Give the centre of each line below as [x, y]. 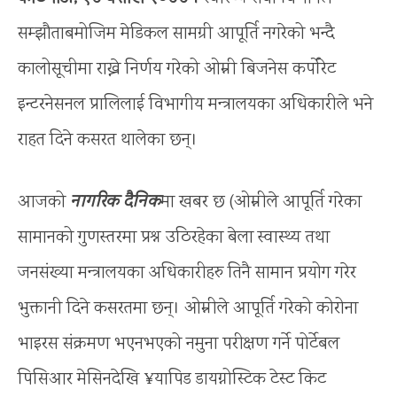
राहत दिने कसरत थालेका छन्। [108, 140]
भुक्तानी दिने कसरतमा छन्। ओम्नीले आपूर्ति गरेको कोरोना [188, 308]
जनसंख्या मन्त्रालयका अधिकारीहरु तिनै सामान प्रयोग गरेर [187, 273]
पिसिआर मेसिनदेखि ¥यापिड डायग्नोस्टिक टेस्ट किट [172, 379]
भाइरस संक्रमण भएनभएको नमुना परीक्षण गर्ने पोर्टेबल [179, 344]
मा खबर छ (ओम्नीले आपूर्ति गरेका [261, 202]
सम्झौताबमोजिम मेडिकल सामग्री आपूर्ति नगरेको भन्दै [176, 34]
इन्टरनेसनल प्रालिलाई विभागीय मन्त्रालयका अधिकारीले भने [195, 105]
